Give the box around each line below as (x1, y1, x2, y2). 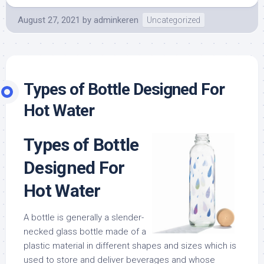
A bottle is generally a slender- (24, 212, 144, 223)
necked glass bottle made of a (24, 226, 146, 237)
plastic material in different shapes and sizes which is (24, 240, 236, 252)
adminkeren (94, 15, 138, 26)
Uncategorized (147, 15, 200, 25)
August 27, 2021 (18, 15, 80, 26)
